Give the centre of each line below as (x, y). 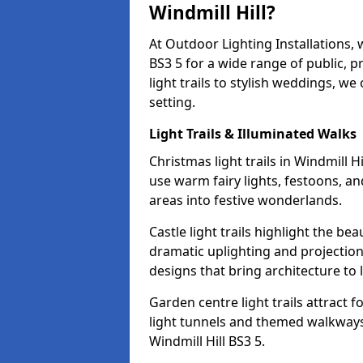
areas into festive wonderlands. (246, 200)
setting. (172, 102)
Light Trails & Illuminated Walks (253, 134)
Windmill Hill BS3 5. (207, 341)
